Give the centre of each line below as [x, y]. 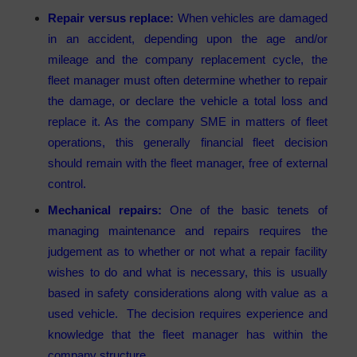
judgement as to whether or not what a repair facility [188, 252]
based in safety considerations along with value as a [188, 293]
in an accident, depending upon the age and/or [188, 38]
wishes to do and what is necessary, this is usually [188, 273]
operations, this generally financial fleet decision [188, 142]
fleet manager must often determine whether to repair [188, 80]
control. [67, 183]
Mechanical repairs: [105, 210]
